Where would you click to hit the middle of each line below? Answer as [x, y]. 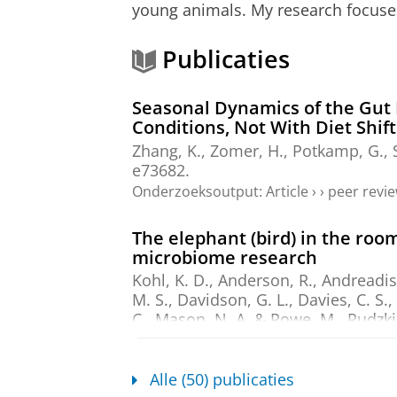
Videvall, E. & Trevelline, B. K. [240, 339]
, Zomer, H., [247, 150]
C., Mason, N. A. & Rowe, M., [240, 319]
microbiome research [225, 257]
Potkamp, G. [338, 150]
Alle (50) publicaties [222, 380]
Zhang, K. [167, 150]
